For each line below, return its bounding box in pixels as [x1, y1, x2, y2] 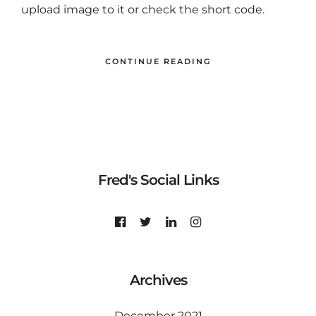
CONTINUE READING [105, 56, 211, 66]
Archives [129, 272, 187, 288]
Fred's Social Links [97, 171, 219, 188]
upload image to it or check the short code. [21, 3, 265, 16]
